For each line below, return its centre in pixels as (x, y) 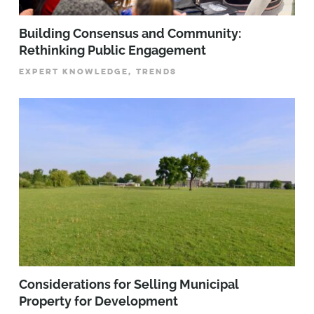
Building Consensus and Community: (130, 33)
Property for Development (98, 301)
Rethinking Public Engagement (115, 50)
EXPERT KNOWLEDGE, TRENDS (98, 71)
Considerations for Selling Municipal (129, 285)
